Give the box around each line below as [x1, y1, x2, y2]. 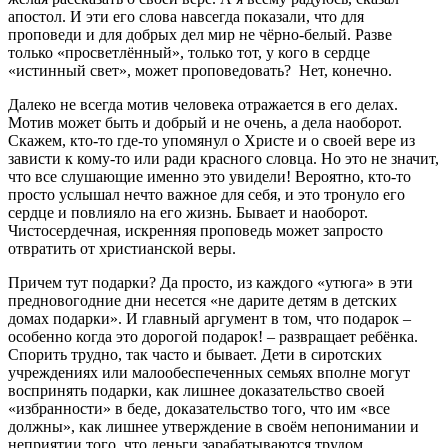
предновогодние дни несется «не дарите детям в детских [8, 292, 397, 310]
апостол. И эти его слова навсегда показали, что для [8, 8, 364, 26]
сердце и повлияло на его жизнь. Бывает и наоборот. [8, 204, 368, 222]
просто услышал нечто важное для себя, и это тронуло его [8, 186, 405, 204]
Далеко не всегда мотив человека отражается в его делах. [8, 96, 398, 114]
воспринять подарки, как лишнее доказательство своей [8, 382, 385, 400]
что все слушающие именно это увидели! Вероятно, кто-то [8, 168, 411, 186]
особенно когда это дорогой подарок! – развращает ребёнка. [8, 328, 418, 346]
